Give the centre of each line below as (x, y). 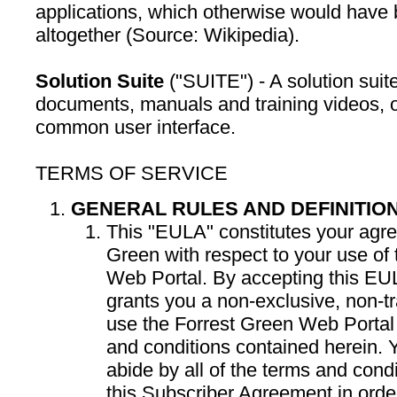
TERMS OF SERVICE (132, 173)
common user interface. (136, 127)
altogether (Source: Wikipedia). (167, 35)
